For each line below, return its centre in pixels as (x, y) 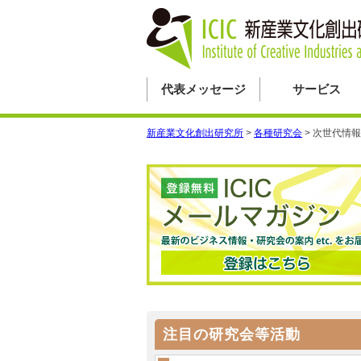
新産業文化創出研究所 (195, 133)
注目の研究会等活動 (232, 334)
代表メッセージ (203, 89)
